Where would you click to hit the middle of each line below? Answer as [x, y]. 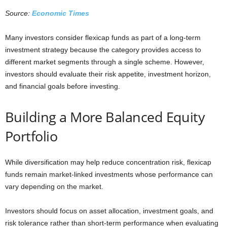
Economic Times [61, 13]
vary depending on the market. [54, 186]
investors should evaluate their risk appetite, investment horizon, [108, 74]
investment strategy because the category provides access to [103, 49]
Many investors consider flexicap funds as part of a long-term [103, 37]
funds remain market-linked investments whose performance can [109, 174]
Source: [18, 13]
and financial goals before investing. [63, 86]
